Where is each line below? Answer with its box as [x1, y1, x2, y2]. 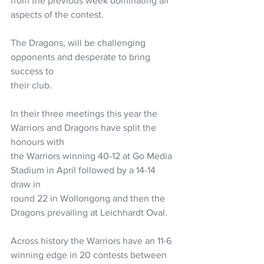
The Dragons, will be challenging [11, 37, 148, 48]
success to [11, 65, 54, 76]
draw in [11, 179, 41, 189]
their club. [11, 80, 52, 90]
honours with [11, 136, 64, 147]
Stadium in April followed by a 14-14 [11, 164, 158, 175]
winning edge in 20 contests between [11, 249, 169, 260]
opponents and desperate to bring [11, 51, 153, 62]
